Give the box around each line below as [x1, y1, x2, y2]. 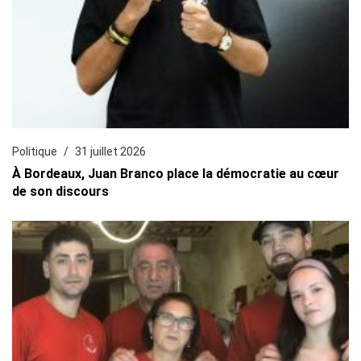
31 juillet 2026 [75, 144, 146, 158]
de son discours [12, 183, 109, 199]
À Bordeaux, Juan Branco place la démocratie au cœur [12, 165, 339, 181]
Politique [12, 144, 57, 158]
